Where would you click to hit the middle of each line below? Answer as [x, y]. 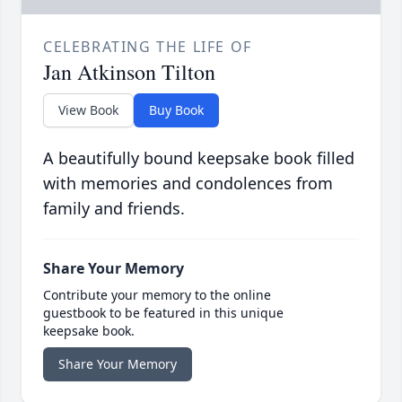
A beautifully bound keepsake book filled [199, 158]
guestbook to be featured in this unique [163, 313]
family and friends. [114, 209]
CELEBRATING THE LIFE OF [148, 47]
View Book [88, 110]
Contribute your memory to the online [157, 295]
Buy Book [176, 110]
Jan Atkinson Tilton [129, 72]
